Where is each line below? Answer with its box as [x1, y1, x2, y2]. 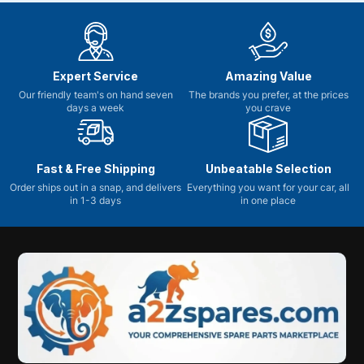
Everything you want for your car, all [187, 181, 350, 194]
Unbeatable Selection [205, 162, 331, 176]
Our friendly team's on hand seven [18, 89, 173, 102]
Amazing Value [224, 69, 312, 84]
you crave [245, 102, 292, 115]
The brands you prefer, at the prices [188, 89, 349, 102]
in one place [240, 194, 297, 207]
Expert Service [53, 69, 139, 84]
